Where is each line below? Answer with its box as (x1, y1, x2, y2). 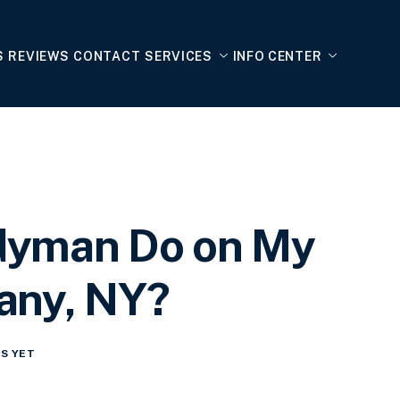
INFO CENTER (232, 48, 322, 63)
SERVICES (145, 48, 212, 63)
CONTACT (73, 48, 141, 63)
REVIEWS (8, 48, 70, 63)
